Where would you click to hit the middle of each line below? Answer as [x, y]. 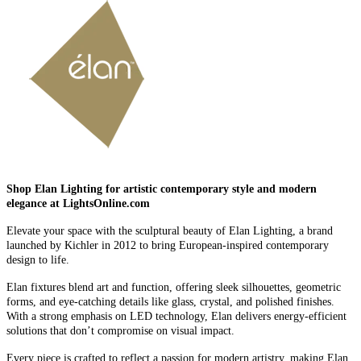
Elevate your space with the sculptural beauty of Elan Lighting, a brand [170, 231]
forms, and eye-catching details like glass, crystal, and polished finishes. [170, 302]
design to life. [38, 260]
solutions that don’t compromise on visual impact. [120, 331]
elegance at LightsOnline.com [78, 204]
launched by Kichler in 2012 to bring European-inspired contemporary [168, 246]
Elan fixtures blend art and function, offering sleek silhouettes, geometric [174, 288]
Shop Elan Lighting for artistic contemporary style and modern [162, 189]
